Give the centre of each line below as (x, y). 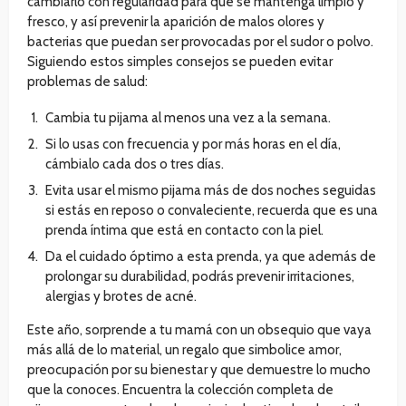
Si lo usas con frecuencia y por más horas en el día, (193, 145)
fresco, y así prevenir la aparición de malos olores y (176, 22)
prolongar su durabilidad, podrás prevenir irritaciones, (200, 277)
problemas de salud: (87, 82)
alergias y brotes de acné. (121, 297)
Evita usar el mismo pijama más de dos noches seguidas (211, 191)
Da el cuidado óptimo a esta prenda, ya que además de (211, 257)
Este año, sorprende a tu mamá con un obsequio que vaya (199, 330)
